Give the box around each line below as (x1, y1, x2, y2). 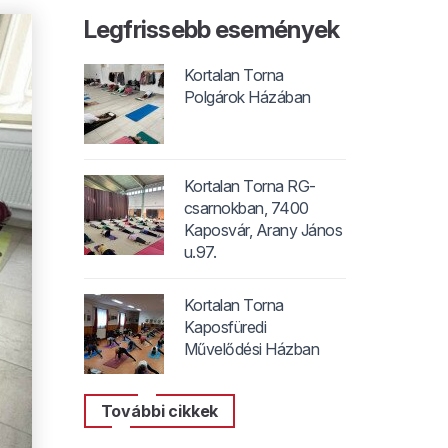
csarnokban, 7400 (183, 198, 309, 218)
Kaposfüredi (183, 317, 267, 337)
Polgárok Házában (183, 87, 311, 107)
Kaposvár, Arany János (183, 220, 343, 240)
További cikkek (100, 401, 219, 421)
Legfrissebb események (83, 15, 340, 44)
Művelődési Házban (183, 339, 320, 359)
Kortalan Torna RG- (183, 176, 316, 196)
